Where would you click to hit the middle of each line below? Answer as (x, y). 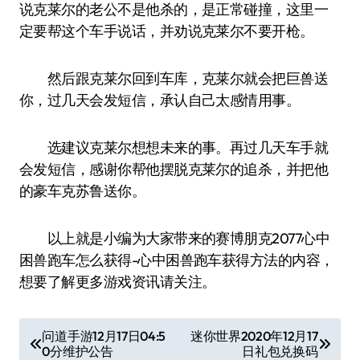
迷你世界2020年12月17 (254, 335)
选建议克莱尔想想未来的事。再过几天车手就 (174, 147)
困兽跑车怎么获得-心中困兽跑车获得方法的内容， (177, 260)
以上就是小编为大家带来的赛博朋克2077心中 (175, 238)
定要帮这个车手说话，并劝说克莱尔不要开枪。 (167, 31)
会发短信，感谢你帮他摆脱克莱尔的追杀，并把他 (174, 169)
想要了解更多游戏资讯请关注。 (118, 282)
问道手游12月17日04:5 (104, 335)
